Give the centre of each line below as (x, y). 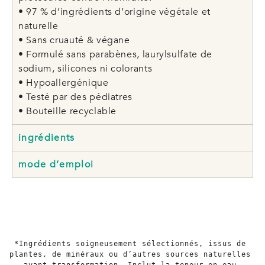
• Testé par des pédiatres (75, 97)
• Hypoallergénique (64, 83)
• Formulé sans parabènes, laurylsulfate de (115, 55)
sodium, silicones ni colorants (85, 69)
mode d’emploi (56, 165)
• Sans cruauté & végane (74, 41)
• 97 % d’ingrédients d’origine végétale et (114, 12)
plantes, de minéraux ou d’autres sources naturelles (130, 255)
